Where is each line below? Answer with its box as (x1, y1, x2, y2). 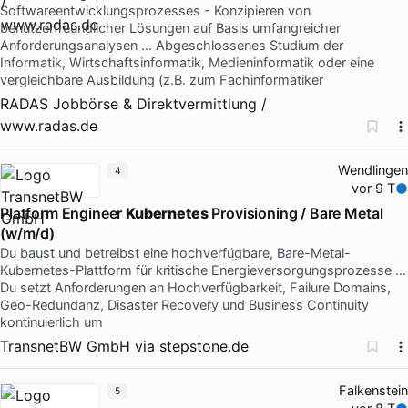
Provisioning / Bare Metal (208, 203, 383, 222)
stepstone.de (159, 336, 249, 355)
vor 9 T (352, 179, 396, 197)
